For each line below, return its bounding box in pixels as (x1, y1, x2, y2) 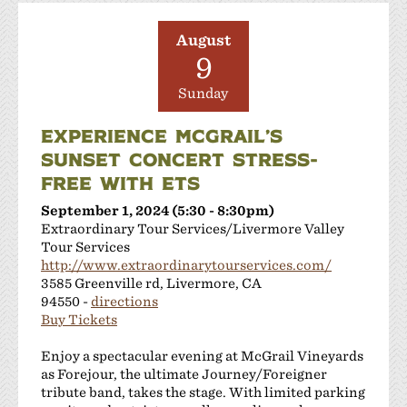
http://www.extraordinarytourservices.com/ (41, 256, 332, 273)
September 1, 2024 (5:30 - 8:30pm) (41, 202, 274, 218)
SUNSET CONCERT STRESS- (41, 146, 318, 171)
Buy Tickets (41, 311, 117, 327)
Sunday (178, 84, 229, 102)
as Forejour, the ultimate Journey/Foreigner (41, 365, 327, 382)
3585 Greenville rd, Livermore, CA (41, 274, 262, 291)
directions (91, 293, 158, 309)
